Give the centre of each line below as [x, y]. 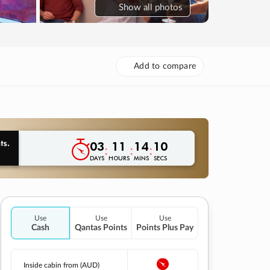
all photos [163, 7]
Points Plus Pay [165, 228]
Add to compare [165, 66]
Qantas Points [101, 228]
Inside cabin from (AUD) [62, 265]
